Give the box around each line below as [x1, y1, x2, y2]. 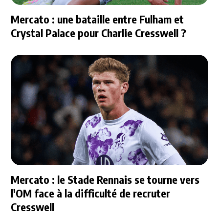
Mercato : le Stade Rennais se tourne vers [11, 173, 200, 187]
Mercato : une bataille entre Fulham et [11, 12, 184, 26]
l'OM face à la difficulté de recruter [11, 186, 171, 200]
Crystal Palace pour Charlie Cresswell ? [11, 25, 187, 40]
